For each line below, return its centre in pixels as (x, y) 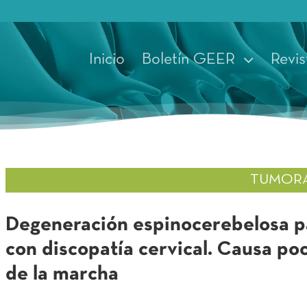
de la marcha (62, 274)
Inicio (107, 60)
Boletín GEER (189, 60)
